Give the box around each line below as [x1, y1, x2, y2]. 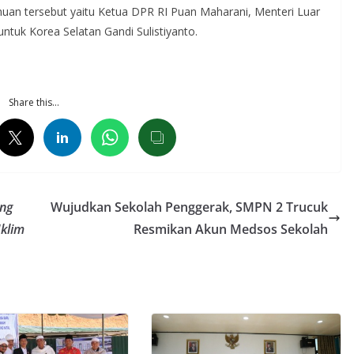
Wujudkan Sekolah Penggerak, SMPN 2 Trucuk [51, 198, 328, 217]
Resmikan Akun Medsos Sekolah [134, 220, 328, 239]
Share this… [8, 96, 59, 110]
